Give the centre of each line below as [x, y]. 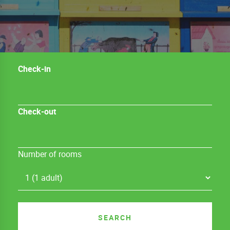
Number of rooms [50, 154]
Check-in [34, 69]
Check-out [37, 111]
